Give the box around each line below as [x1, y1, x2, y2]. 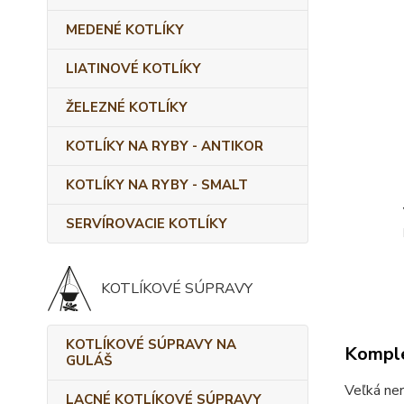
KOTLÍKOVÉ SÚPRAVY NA [66, 335, 236, 353]
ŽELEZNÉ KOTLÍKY [66, 98, 188, 116]
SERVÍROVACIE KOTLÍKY [66, 215, 227, 233]
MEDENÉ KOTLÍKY [66, 21, 184, 39]
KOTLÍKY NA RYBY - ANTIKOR [66, 137, 263, 155]
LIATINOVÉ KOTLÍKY [66, 60, 201, 78]
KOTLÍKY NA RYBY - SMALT [66, 176, 248, 194]
